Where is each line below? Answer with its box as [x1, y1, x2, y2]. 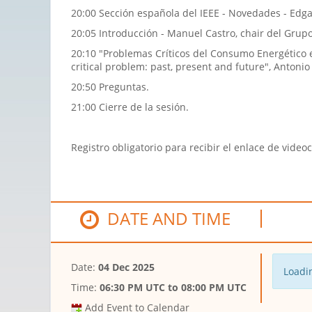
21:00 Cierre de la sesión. [71, 100, 189, 114]
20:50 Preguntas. [71, 80, 149, 94]
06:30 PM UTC [100, 281, 165, 295]
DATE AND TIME [99, 207, 231, 231]
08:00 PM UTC [181, 281, 247, 295]
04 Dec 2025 [98, 260, 155, 274]
